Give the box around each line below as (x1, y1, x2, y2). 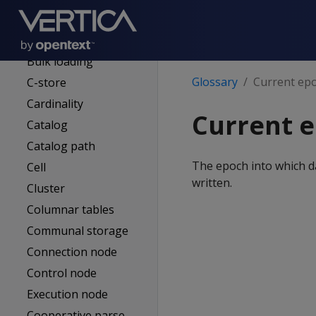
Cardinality (27, 96, 84, 111)
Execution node (27, 286, 109, 302)
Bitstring (27, 11, 74, 27)
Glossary (192, 74, 238, 90)
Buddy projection (27, 32, 118, 48)
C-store (27, 75, 67, 90)
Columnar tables (27, 202, 115, 217)
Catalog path (27, 138, 96, 154)
